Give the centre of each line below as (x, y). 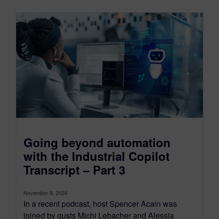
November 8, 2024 (45, 192)
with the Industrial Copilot (97, 156)
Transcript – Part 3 (74, 169)
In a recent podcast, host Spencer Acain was (100, 203)
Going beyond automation (97, 142)
